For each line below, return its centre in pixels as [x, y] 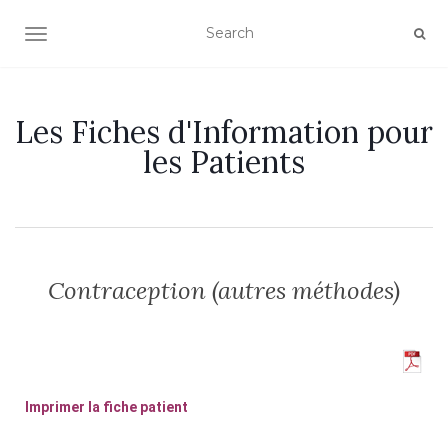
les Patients [224, 162]
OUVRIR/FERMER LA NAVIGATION [160, 36]
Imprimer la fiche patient [106, 407]
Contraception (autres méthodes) [224, 290]
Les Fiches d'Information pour [224, 132]
